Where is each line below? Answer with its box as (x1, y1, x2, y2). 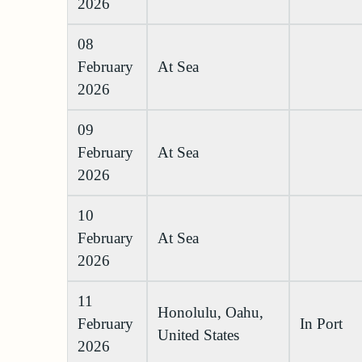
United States (158, 326, 239, 344)
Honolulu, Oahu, (158, 304, 263, 322)
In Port (300, 315, 343, 333)
